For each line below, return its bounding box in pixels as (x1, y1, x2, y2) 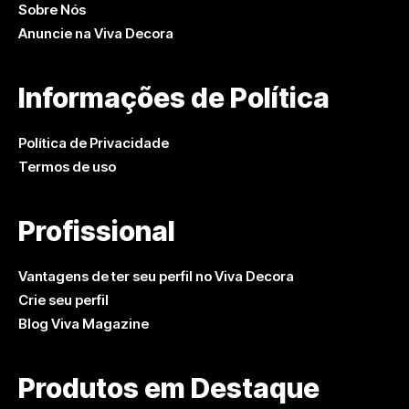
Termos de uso (18, 157, 116, 175)
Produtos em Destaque (18, 371, 320, 404)
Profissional (18, 214, 175, 247)
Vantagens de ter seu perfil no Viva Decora (18, 267, 294, 285)
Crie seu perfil (18, 290, 109, 309)
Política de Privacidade (18, 133, 169, 152)
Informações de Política (18, 80, 330, 114)
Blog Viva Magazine (18, 314, 149, 332)
